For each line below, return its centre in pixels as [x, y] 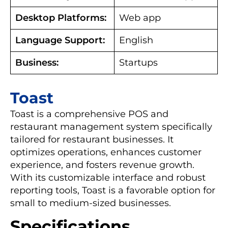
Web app [140, 18]
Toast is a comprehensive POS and [89, 114]
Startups [138, 62]
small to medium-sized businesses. [91, 203]
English [136, 40]
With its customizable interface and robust [108, 177]
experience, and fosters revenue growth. [102, 165]
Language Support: [60, 40]
